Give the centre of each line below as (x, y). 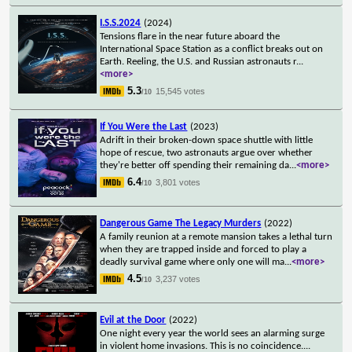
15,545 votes (181, 91)
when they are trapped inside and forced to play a (203, 249)
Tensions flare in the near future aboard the (190, 36)
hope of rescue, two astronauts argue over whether (207, 152)
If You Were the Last (144, 126)
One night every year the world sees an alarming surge (213, 333)
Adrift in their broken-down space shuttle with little (207, 140)
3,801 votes (178, 182)
